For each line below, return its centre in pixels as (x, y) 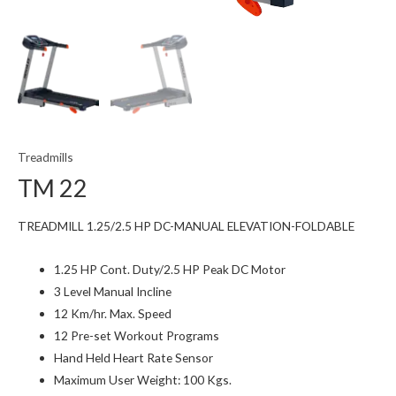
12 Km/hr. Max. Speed (113, 314)
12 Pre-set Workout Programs (137, 336)
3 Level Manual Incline (113, 292)
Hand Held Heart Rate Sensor (134, 358)
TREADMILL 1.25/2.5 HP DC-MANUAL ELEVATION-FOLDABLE (186, 226)
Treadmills (46, 156)
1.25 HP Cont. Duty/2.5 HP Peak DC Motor (170, 270)
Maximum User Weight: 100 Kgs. (143, 380)
